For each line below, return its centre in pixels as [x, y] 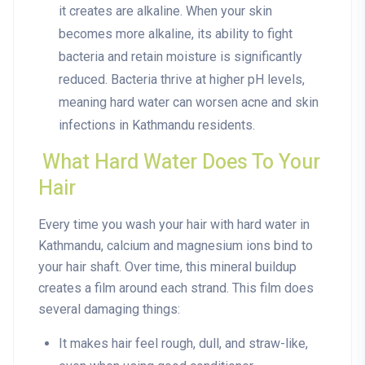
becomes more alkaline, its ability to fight [176, 34]
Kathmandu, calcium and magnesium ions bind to [176, 246]
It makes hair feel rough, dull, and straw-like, [183, 344]
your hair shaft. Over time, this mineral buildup [167, 267]
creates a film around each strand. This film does [176, 288]
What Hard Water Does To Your [181, 163]
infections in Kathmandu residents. [157, 125]
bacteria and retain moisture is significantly [180, 57]
